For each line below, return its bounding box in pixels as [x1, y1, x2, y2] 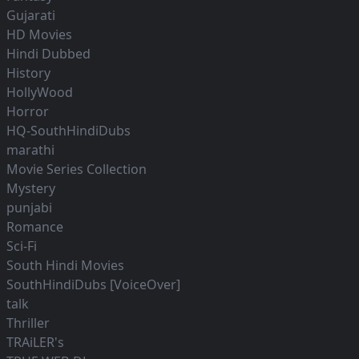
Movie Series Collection [6, 160, 147, 179]
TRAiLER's [6, 333, 64, 352]
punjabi [6, 199, 52, 217]
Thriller [6, 314, 50, 333]
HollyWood [6, 83, 73, 102]
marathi [6, 141, 54, 159]
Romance [6, 218, 63, 236]
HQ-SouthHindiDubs [6, 122, 131, 140]
